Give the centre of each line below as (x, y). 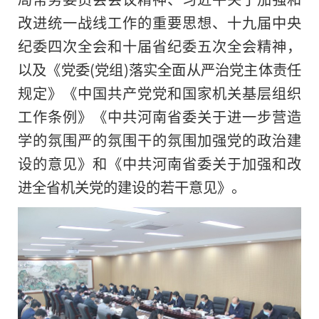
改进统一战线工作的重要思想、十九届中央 (159, 22)
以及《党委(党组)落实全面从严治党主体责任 (159, 69)
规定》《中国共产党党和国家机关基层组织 (159, 93)
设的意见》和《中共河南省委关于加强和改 (159, 163)
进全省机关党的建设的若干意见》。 (132, 187)
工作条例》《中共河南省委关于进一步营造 (159, 116)
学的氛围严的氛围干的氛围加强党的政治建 (159, 140)
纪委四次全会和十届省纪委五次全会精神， (159, 46)
